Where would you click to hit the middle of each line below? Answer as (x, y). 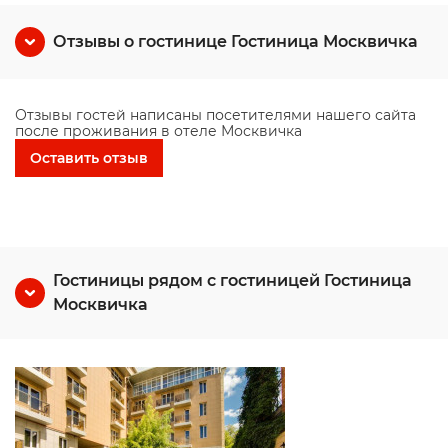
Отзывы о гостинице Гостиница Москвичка (235, 41)
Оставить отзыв (89, 158)
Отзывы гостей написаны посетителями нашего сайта (215, 115)
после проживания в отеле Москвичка (158, 131)
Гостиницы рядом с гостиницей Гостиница (232, 280)
